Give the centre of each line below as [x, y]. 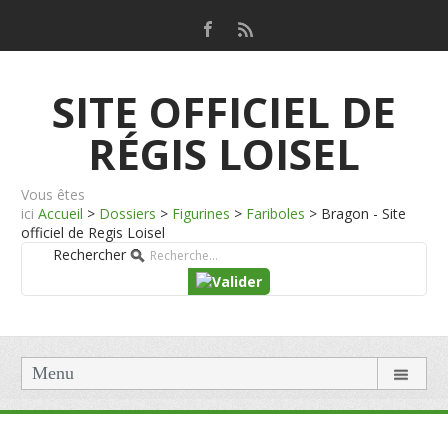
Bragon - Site [364, 213]
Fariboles [276, 213]
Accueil [61, 213]
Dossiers [128, 213]
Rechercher [89, 254]
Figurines [201, 213]
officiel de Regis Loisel [93, 232]
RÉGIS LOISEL [224, 153]
